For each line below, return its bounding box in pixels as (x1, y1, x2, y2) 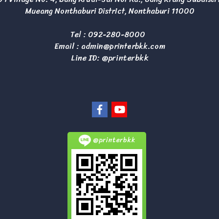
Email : (54, 39, 81, 54)
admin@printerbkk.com (81, 39, 165, 54)
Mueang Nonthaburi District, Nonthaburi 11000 (24, 4, 195, 19)
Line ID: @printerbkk (70, 51, 149, 66)
